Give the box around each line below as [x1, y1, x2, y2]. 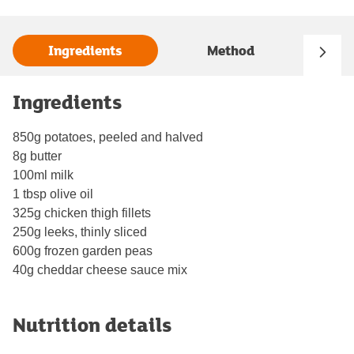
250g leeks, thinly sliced [13, 224, 147, 239]
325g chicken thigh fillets [13, 205, 151, 220]
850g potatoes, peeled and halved [13, 130, 203, 144]
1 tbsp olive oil [13, 186, 93, 201]
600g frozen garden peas [13, 243, 153, 258]
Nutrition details [13, 310, 171, 338]
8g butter [13, 149, 62, 163]
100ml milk [13, 168, 73, 182]
